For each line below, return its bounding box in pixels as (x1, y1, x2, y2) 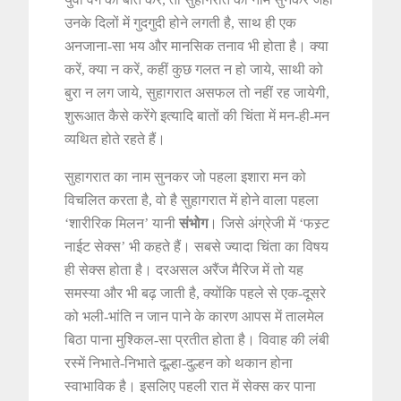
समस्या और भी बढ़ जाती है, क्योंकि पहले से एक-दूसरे (64, 286, 327, 302)
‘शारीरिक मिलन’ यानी (64, 216, 176, 232)
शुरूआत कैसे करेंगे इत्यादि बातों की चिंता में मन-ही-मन (64, 108, 330, 124)
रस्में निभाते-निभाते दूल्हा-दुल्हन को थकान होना (64, 355, 294, 371)
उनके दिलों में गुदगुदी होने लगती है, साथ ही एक (64, 15, 297, 31)
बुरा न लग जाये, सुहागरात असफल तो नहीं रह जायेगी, (64, 85, 330, 101)
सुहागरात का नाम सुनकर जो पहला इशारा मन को (64, 169, 307, 185)
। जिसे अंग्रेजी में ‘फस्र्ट (208, 216, 330, 232)
